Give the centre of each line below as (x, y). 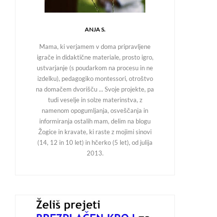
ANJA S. (95, 30)
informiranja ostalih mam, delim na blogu (95, 122)
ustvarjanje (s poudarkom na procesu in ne (95, 68)
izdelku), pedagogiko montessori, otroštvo (95, 79)
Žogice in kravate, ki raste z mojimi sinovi (95, 132)
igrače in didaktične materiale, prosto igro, (95, 58)
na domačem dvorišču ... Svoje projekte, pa (95, 90)
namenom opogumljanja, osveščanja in (95, 111)
